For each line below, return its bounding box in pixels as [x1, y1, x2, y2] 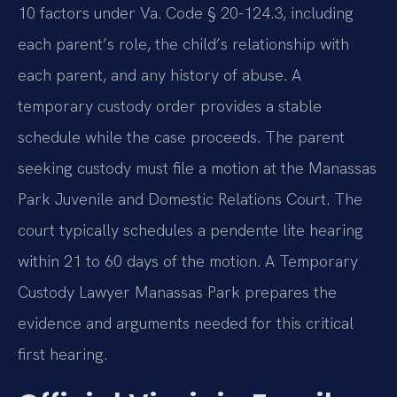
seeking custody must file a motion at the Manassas [18, 158, 377, 179]
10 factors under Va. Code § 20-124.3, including [18, 3, 354, 24]
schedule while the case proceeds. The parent [18, 127, 345, 148]
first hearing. [18, 344, 107, 365]
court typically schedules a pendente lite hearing [18, 220, 363, 241]
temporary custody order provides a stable [18, 96, 322, 117]
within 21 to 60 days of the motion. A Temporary [18, 251, 358, 272]
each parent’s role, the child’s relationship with [18, 34, 349, 55]
